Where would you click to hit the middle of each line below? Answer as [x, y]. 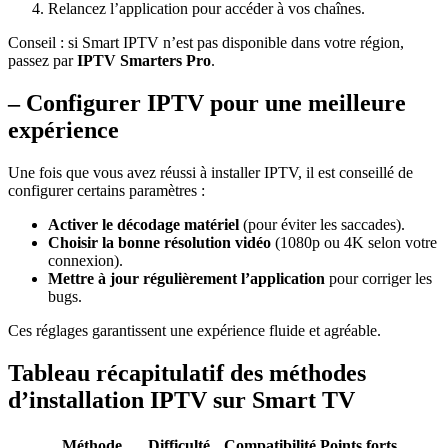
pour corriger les [378, 279]
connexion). [85, 261]
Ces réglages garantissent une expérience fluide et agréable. [194, 331]
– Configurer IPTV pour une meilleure [207, 103]
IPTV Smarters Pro [144, 61]
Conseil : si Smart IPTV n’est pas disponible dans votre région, [206, 43]
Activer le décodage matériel [143, 225]
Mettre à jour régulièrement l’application [186, 279]
